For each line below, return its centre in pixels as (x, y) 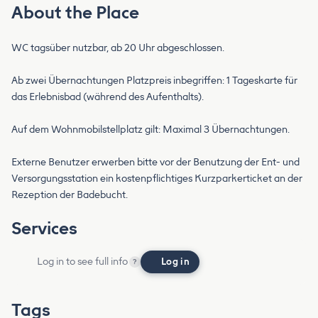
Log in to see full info (82, 261)
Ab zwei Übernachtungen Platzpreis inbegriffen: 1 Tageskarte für (154, 80)
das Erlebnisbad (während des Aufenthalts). (108, 97)
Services (44, 228)
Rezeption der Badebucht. (70, 194)
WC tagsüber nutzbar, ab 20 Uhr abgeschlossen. (118, 48)
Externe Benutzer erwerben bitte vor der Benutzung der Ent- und (155, 162)
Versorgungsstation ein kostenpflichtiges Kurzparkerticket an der (157, 178)
